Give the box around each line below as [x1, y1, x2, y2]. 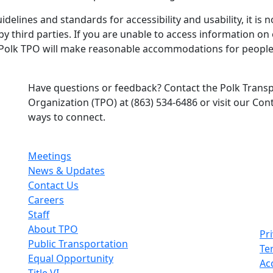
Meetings [28, 149, 71, 163]
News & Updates [28, 164, 105, 177]
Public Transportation [28, 237, 128, 250]
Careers [28, 193, 64, 207]
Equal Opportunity [28, 252, 113, 265]
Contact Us [28, 179, 79, 192]
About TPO [28, 222, 78, 236]
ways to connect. [28, 110, 105, 124]
